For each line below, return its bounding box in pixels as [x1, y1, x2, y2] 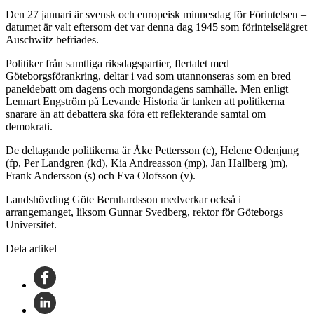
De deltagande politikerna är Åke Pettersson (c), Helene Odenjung [6, 144, 299, 156]
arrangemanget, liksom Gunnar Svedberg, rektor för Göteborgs [6, 205, 283, 218]
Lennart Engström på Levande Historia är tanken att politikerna [6, 95, 285, 107]
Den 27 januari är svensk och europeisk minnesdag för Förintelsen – [6, 8, 306, 20]
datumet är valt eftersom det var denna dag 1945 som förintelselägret [6, 20, 307, 33]
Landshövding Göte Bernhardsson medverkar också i [6, 193, 241, 205]
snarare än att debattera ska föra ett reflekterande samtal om [6, 107, 266, 120]
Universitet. [6, 218, 57, 231]
